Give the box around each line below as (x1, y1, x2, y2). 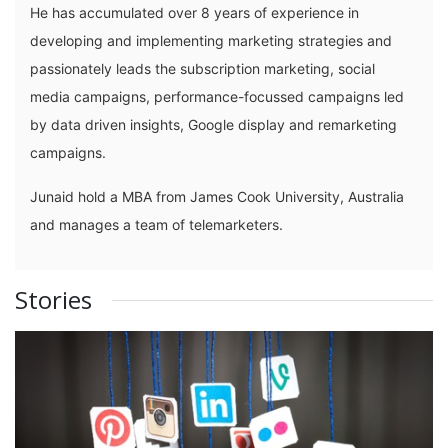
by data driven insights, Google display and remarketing (30, 115, 397, 133)
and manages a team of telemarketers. (30, 215, 307, 233)
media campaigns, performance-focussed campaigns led (30, 87, 404, 105)
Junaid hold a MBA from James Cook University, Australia (30, 187, 404, 205)
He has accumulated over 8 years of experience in (30, 3, 359, 21)
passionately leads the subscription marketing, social (30, 59, 375, 77)
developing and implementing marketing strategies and (30, 31, 392, 49)
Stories (15, 282, 92, 316)
